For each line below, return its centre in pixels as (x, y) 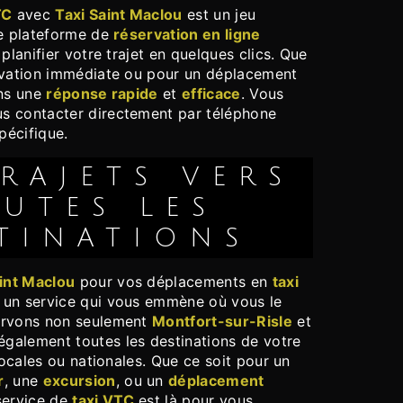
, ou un (142, 381)
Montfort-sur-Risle (222, 322)
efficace (211, 94)
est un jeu (219, 15)
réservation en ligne (187, 35)
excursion (79, 381)
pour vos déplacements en (174, 282)
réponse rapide (102, 94)
